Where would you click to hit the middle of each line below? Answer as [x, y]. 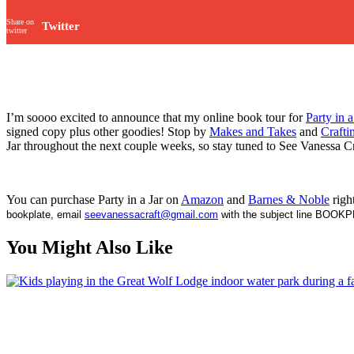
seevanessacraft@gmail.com [151, 214]
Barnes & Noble [289, 199]
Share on [20, 22]
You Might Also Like [90, 247]
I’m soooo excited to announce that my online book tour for [156, 117]
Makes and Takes [253, 131]
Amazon [202, 199]
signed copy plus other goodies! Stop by [108, 131]
